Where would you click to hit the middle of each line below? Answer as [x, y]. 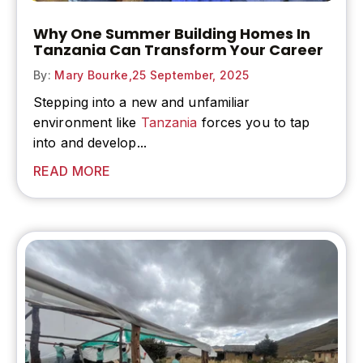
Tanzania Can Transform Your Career [178, 49]
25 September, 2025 [190, 75]
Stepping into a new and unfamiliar [142, 102]
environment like [87, 122]
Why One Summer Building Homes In [172, 33]
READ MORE [72, 171]
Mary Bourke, [91, 75]
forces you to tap [254, 122]
